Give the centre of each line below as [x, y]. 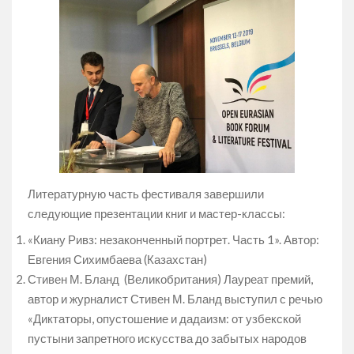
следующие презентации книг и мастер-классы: [156, 214]
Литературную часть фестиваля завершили [146, 194]
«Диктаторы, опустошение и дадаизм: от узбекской [164, 319]
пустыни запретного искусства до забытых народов [167, 339]
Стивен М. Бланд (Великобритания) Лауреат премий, [170, 279]
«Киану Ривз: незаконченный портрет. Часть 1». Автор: [173, 240]
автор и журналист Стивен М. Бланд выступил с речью [175, 299]
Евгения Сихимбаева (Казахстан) [117, 260]
